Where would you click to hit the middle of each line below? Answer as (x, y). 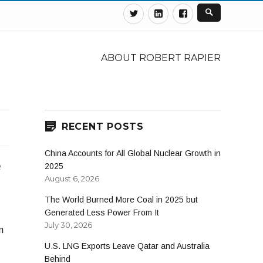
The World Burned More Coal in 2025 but (121, 200)
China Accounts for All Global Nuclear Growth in (133, 154)
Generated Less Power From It (102, 213)
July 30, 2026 (68, 225)
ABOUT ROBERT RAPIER (161, 58)
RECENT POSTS (102, 126)
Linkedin (184, 11)
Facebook (213, 11)
